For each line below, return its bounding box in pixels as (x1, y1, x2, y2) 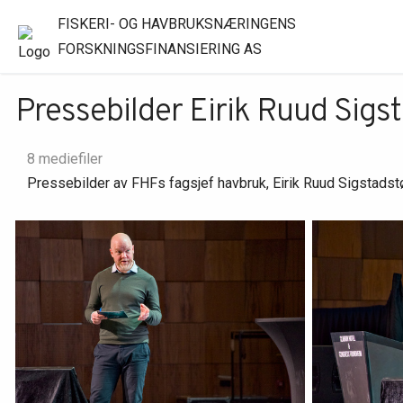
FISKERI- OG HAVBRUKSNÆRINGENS (57, 14, 296, 32)
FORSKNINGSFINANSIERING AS (57, 40, 262, 58)
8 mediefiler (26, 149, 103, 167)
